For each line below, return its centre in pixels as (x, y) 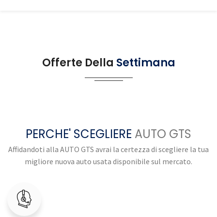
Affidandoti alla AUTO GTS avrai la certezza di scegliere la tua (108, 149)
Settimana (146, 63)
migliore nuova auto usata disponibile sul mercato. (108, 162)
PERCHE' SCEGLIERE (79, 134)
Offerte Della (79, 63)
